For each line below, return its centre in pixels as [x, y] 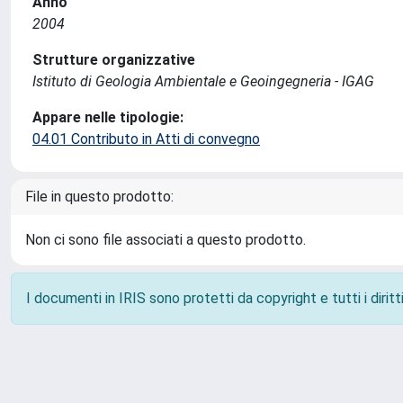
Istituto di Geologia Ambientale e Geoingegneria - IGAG [203, 81]
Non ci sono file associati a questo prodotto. [166, 240]
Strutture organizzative [114, 60]
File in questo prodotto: [99, 197]
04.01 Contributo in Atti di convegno [146, 139]
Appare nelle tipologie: [108, 117]
